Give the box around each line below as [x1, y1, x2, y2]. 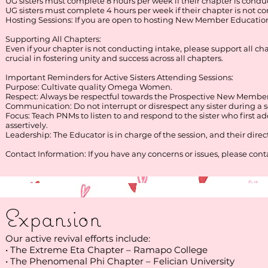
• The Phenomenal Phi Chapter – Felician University [5, 255, 234, 267]
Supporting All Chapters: [5, 34, 101, 44]
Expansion [5, 203, 101, 233]
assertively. [5, 120, 48, 130]
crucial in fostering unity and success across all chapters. [5, 53, 223, 63]
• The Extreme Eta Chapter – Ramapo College [5, 244, 208, 255]
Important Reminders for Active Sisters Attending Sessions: [5, 72, 233, 82]
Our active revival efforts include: [5, 233, 150, 244]
